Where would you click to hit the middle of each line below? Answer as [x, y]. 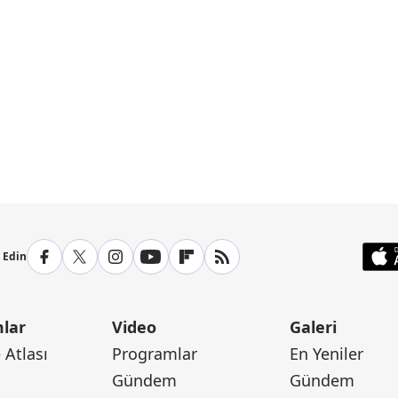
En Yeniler [326, 354]
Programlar [155, 354]
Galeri [313, 327]
